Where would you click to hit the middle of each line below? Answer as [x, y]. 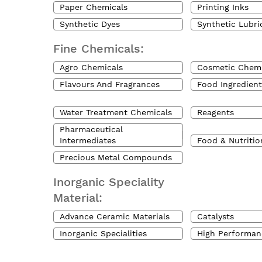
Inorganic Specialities [103, 233]
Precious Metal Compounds [116, 157]
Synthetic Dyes [90, 24]
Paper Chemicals [94, 7]
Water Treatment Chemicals [116, 112]
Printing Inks [223, 7]
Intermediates [88, 140]
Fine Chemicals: [99, 49]
